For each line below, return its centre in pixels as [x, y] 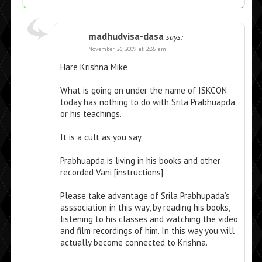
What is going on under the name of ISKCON [143, 91]
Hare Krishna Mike [94, 67]
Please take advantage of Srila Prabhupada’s [145, 196]
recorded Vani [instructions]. [112, 173]
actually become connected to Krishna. [134, 243]
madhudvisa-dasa [126, 37]
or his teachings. [91, 114]
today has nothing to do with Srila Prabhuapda [147, 102]
